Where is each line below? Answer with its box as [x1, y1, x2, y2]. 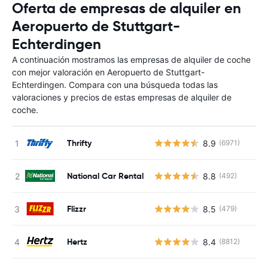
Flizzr [67, 203, 86, 214]
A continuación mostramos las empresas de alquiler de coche [12, 54, 251, 65]
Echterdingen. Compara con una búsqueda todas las [12, 80, 218, 90]
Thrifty [67, 137, 92, 148]
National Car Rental [67, 170, 144, 181]
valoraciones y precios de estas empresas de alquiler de [12, 92, 232, 102]
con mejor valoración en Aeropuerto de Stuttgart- [12, 67, 205, 77]
